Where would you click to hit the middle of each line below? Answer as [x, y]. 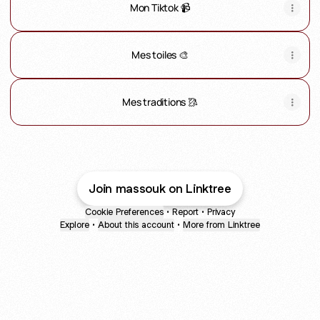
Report [185, 212]
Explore [75, 225]
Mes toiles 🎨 [160, 55]
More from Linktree [221, 225]
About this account [136, 225]
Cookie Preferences [124, 212]
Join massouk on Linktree [160, 189]
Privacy [221, 212]
